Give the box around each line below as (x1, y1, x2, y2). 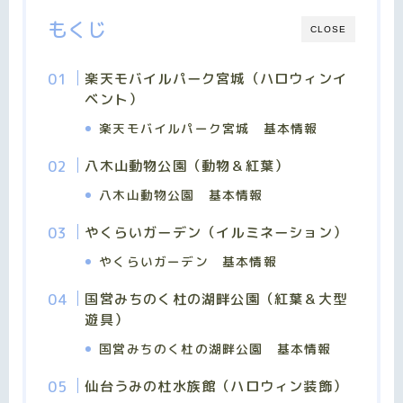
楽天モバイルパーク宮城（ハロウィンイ (85, 68, 347, 88)
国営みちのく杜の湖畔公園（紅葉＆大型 (85, 289, 347, 309)
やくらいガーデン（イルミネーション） (85, 222, 347, 242)
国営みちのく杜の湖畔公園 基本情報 (99, 339, 332, 357)
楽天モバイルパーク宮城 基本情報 (99, 119, 318, 137)
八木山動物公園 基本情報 (99, 185, 264, 203)
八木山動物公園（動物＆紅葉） (85, 156, 290, 175)
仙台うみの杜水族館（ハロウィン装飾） (85, 376, 347, 396)
